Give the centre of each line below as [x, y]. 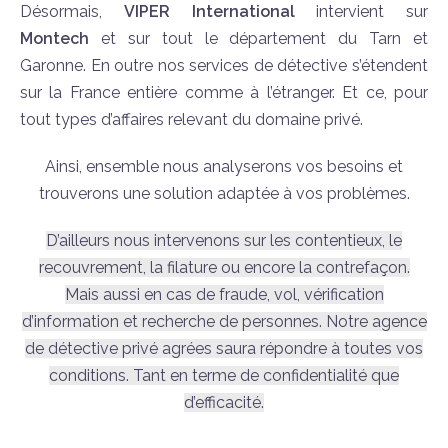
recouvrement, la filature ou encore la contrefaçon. [224, 267]
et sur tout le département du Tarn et [258, 38]
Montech [54, 38]
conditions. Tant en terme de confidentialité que [224, 375]
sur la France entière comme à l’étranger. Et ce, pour [224, 92]
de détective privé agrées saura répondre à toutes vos [224, 348]
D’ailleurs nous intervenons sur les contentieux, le [224, 240]
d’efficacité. [224, 402]
